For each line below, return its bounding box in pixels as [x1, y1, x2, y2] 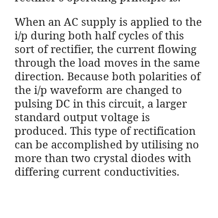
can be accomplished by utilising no [15, 136, 200, 151]
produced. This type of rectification [15, 123, 196, 138]
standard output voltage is [15, 109, 150, 124]
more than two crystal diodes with [15, 150, 191, 165]
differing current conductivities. [15, 163, 180, 179]
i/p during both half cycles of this [15, 27, 184, 42]
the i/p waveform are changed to [15, 82, 182, 97]
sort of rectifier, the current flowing [15, 41, 197, 56]
